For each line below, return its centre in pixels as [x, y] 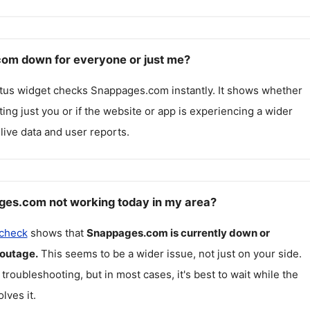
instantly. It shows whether [235, 90]
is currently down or [220, 232]
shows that [57, 232]
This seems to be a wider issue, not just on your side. [171, 253]
